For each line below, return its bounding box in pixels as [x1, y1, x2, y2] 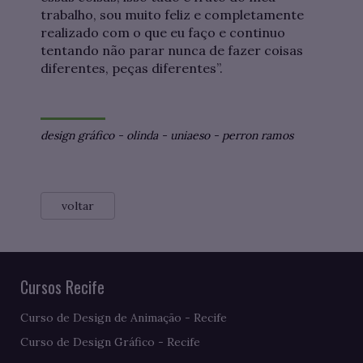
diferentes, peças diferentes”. [41, 60, 223, 77]
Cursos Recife [20, 275, 105, 300]
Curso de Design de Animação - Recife [20, 310, 227, 326]
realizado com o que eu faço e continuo [41, 24, 285, 41]
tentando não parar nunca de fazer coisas [41, 42, 303, 59]
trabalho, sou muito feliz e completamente [41, 6, 304, 23]
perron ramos [222, 128, 293, 143]
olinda [126, 128, 158, 143]
